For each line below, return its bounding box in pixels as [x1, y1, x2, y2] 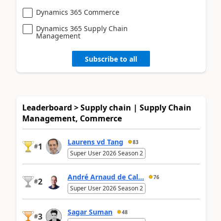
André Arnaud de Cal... [68, 172, 144, 182]
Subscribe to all [85, 54, 137, 64]
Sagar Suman [68, 207, 112, 217]
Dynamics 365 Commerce [36, 7, 119, 17]
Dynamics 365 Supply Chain [36, 24, 128, 34]
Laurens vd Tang [68, 137, 123, 147]
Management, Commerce [22, 113, 122, 124]
